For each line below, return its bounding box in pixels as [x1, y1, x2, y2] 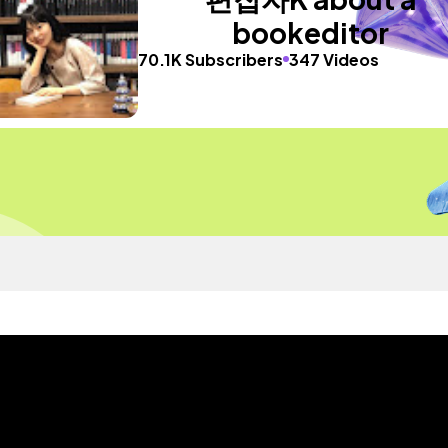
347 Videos [289, 48, 380, 70]
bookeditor [232, 14, 390, 50]
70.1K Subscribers [138, 48, 284, 70]
